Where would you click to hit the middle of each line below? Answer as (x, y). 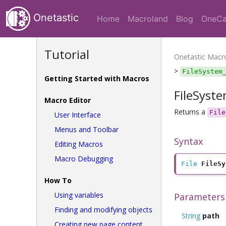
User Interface (78, 115)
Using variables (79, 195)
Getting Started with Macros (97, 78)
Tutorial (67, 54)
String (191, 216)
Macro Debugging (84, 159)
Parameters (200, 197)
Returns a (191, 112)
